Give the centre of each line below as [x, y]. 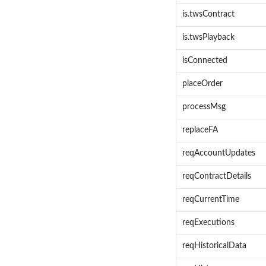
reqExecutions [208, 223]
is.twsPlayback [208, 38]
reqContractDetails [216, 177]
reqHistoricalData [214, 246]
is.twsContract [208, 15]
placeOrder [202, 84]
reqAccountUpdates [218, 153]
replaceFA [200, 130]
